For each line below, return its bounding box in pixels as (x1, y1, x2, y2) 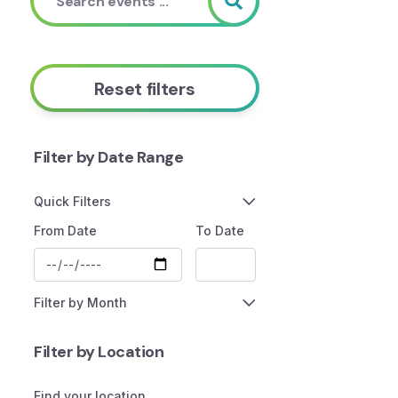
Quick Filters (34, 194, 111, 209)
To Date (195, 223, 244, 238)
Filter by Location (34, 341, 163, 362)
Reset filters (94, 77, 195, 100)
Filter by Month (34, 295, 127, 310)
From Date (34, 223, 97, 238)
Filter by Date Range (34, 147, 183, 168)
